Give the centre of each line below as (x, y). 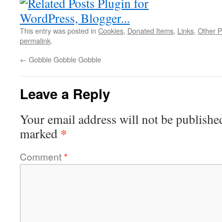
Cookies (111, 30)
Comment (42, 156)
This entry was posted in (59, 30)
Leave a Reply (65, 93)
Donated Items (150, 30)
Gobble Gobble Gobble (64, 59)
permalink (35, 40)
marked (40, 133)
